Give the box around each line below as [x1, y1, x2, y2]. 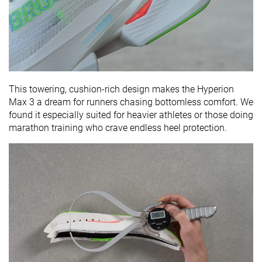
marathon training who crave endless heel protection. [9, 122, 227, 133]
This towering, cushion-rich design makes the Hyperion [9, 83, 234, 95]
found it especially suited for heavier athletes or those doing [9, 109, 253, 120]
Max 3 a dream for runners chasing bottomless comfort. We [9, 96, 253, 108]
